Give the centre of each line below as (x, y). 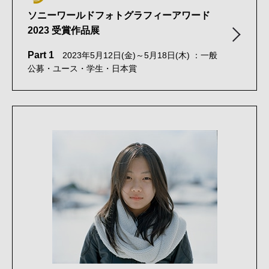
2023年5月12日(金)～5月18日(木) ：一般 (136, 55)
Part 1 (41, 55)
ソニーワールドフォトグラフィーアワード (119, 15)
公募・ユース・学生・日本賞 (82, 68)
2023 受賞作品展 (64, 30)
